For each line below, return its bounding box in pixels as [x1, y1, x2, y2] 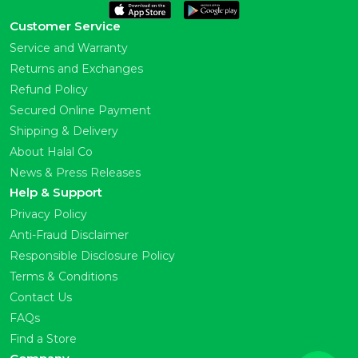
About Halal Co [10, 145, 93, 159]
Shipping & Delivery [10, 124, 118, 138]
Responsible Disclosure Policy [10, 249, 175, 263]
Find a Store [10, 332, 77, 346]
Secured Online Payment [10, 103, 151, 117]
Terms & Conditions [10, 269, 117, 284]
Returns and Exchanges [10, 62, 143, 76]
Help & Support [10, 185, 102, 200]
